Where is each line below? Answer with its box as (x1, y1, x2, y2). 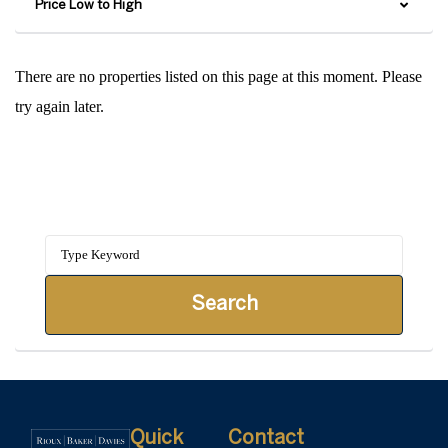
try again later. (15, 98, 104, 115)
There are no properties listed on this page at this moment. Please (15, 68, 422, 85)
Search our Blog (124, 189, 306, 212)
